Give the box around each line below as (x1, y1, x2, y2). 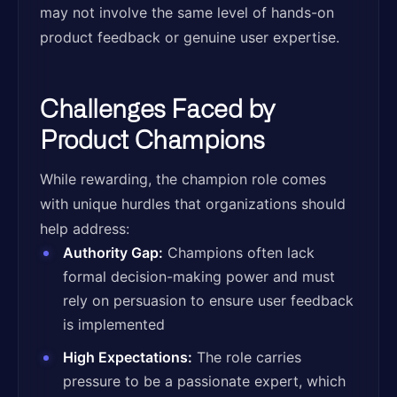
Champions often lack (163, 244, 315, 261)
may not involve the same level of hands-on (40, 4, 334, 21)
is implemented (63, 315, 165, 333)
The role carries (192, 348, 301, 366)
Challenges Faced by (40, 92, 276, 122)
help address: (40, 220, 129, 237)
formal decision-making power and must (63, 268, 335, 285)
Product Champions (40, 123, 265, 153)
